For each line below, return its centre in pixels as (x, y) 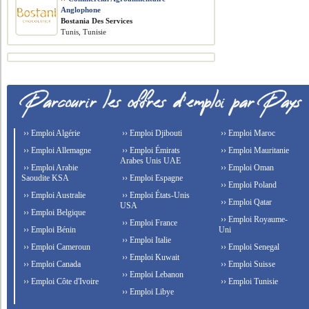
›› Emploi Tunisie (248, 281)
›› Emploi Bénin (49, 230)
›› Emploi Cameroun (56, 247)
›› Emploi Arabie (50, 168)
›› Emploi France (149, 223)
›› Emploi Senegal (249, 247)
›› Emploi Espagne (152, 178)
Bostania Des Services (97, 21)
